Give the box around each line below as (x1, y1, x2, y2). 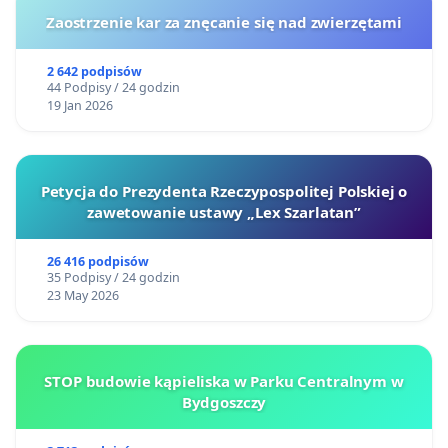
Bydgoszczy (181, 391, 267, 412)
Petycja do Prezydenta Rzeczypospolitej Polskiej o (40, 180, 408, 201)
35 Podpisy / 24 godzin (46, 268, 180, 286)
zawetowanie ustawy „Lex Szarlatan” (87, 201, 361, 222)
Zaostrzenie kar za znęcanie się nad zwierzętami (46, 11, 402, 32)
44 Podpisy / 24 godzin (46, 78, 180, 96)
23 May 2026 (46, 286, 119, 304)
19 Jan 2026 (46, 96, 113, 114)
